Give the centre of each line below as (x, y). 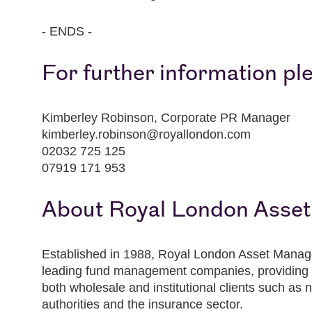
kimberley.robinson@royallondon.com (146, 134)
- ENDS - (67, 31)
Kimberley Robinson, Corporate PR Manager (166, 118)
